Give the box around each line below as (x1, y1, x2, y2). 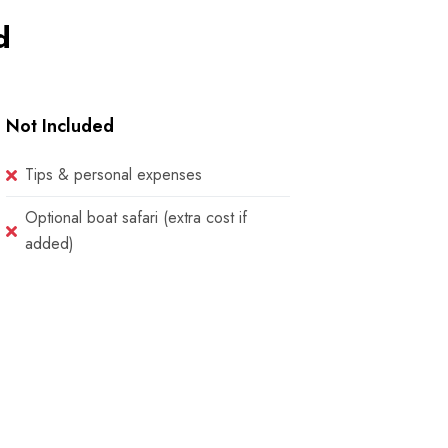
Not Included (6, 113, 115, 139)
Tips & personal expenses (25, 163, 203, 186)
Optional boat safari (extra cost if (25, 206, 248, 229)
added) (25, 232, 75, 255)
